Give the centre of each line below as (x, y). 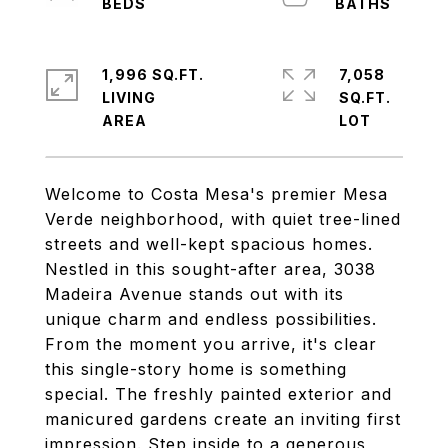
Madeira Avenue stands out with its (194, 294)
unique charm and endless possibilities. (211, 319)
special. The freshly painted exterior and (218, 394)
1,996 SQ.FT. (153, 74)
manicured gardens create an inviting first (223, 419)
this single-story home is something (196, 369)
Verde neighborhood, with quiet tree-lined (223, 219)
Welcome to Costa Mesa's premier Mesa (216, 194)
